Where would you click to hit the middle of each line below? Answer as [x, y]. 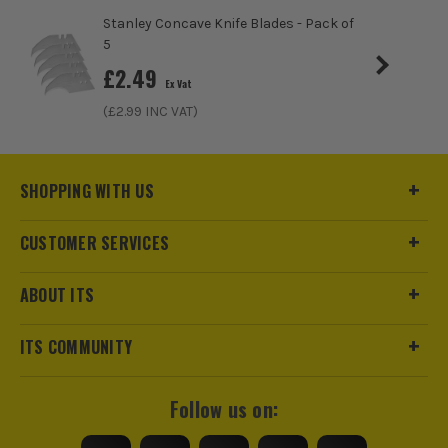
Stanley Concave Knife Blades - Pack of [228, 23]
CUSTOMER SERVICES [94, 243]
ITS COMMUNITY [76, 347]
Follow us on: [224, 409]
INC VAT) [169, 111]
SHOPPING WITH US [86, 191]
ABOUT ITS [57, 295]
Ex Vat [179, 83]
